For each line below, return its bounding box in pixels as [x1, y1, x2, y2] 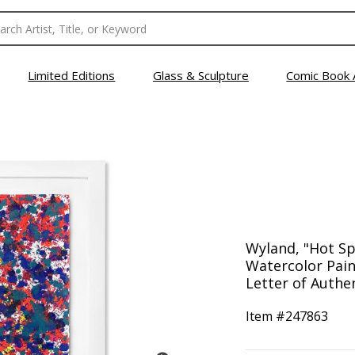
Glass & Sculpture [152, 67, 249, 83]
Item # [245, 307, 285, 325]
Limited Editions [28, 67, 116, 83]
